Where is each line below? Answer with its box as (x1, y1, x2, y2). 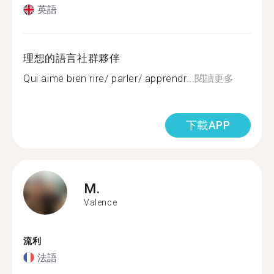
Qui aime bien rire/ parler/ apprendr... (23, 73, 195, 84)
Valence (84, 197, 117, 207)
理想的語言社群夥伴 (23, 52, 120, 64)
